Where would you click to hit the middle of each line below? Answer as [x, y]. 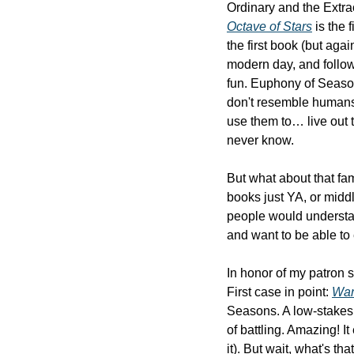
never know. [260, 141]
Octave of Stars [269, 27]
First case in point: [279, 292]
